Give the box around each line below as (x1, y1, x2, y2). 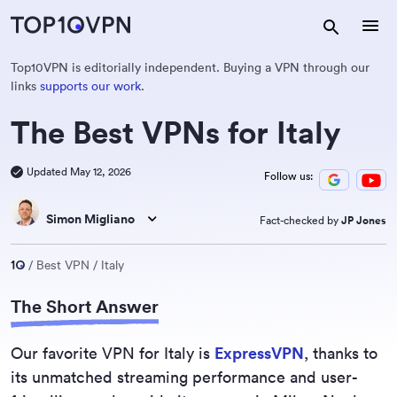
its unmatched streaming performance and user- (11, 367, 358, 387)
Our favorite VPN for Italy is (11, 343, 214, 363)
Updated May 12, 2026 (27, 165, 131, 178)
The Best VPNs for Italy (11, 113, 341, 152)
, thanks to (304, 343, 378, 363)
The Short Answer (11, 295, 159, 317)
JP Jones (341, 214, 386, 227)
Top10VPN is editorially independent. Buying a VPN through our (11, 59, 370, 75)
